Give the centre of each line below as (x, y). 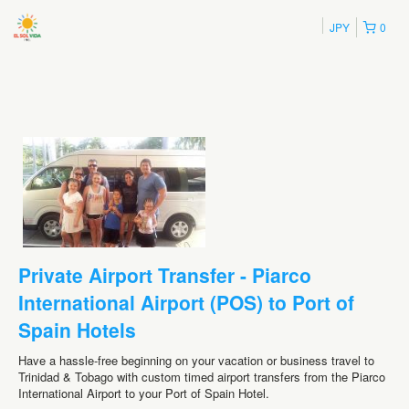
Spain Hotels (77, 329)
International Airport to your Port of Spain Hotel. (144, 393)
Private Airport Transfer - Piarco (165, 274)
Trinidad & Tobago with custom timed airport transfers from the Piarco (202, 376)
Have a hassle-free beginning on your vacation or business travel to (196, 360)
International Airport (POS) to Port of (186, 302)
